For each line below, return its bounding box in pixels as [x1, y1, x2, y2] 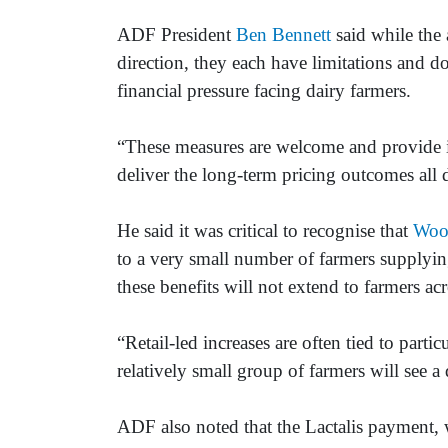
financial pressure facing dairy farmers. [117, 79, 411, 101]
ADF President [117, 23, 236, 45]
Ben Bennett [236, 23, 331, 45]
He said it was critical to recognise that [117, 219, 413, 241]
